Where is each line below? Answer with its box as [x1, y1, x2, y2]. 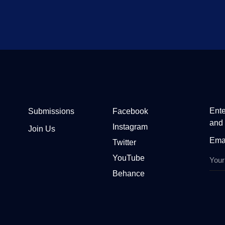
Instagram [112, 123, 148, 132]
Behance [112, 169, 145, 178]
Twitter [112, 138, 136, 147]
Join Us [28, 125, 56, 134]
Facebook [112, 107, 148, 116]
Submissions [28, 107, 75, 116]
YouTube [112, 154, 145, 163]
